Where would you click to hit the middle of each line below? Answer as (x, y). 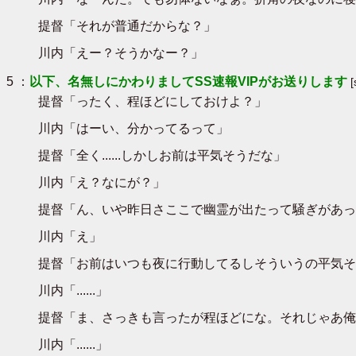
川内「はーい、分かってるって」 (133, 128)
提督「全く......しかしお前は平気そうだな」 (162, 155)
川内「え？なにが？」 (102, 182)
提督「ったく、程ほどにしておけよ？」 (153, 101)
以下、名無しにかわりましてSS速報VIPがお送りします (188, 81)
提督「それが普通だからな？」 (127, 25)
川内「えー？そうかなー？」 (121, 52)
